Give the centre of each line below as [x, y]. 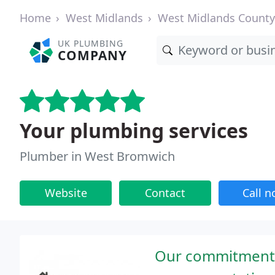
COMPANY [93, 55]
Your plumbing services [134, 130]
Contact [165, 193]
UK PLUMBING [91, 43]
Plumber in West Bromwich [97, 156]
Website [66, 193]
